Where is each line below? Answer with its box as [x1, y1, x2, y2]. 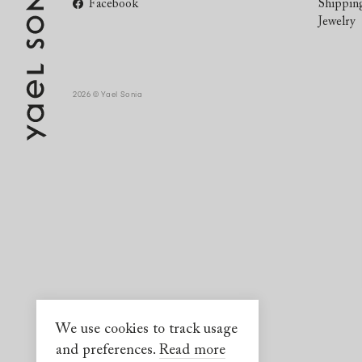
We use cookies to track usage [56, 322, 238, 337]
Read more [159, 343, 226, 358]
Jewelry [318, 16, 356, 28]
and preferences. [56, 343, 160, 358]
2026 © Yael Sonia [73, 89, 143, 99]
